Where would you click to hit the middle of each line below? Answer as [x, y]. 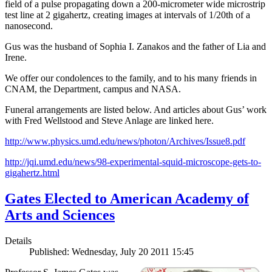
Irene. [16, 58]
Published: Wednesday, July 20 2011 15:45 [111, 251]
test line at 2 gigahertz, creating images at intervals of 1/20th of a [127, 15]
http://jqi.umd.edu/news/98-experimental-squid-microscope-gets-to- [133, 162]
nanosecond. [29, 26]
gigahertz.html [32, 173]
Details [18, 240]
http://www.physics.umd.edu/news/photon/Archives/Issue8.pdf [125, 141]
